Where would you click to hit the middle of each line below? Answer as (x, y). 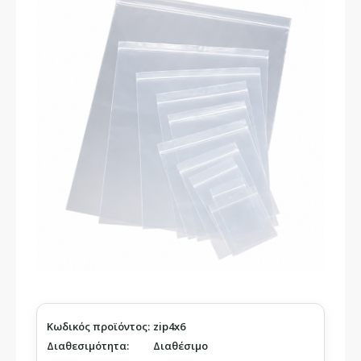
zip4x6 (169, 327)
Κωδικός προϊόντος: (98, 327)
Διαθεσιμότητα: (88, 346)
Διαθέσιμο (180, 346)
